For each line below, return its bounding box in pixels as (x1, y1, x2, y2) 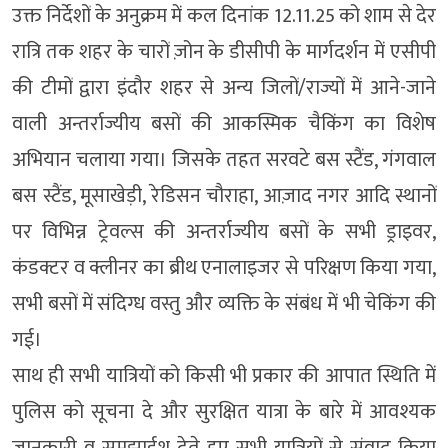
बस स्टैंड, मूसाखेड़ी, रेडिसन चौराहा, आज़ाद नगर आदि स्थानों (12, 179, 436, 214)
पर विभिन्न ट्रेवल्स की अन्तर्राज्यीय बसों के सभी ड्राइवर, (12, 215, 436, 250)
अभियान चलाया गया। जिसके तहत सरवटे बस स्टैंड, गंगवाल (12, 143, 436, 178)
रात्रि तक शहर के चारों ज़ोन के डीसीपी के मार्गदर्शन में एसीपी (12, 35, 436, 70)
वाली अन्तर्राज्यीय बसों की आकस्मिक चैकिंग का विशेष (12, 107, 436, 142)
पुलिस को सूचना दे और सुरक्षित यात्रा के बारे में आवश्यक (12, 395, 436, 430)
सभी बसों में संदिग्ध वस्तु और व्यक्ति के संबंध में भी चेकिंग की (12, 287, 436, 322)
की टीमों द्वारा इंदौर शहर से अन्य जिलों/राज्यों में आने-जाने (12, 71, 436, 106)
